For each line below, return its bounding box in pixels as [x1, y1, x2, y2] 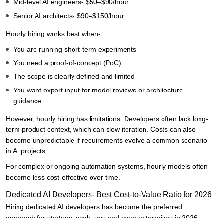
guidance [13, 97, 41, 105]
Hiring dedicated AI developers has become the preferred [6, 203, 182, 211]
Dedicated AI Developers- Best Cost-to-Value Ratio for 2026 [6, 190, 212, 199]
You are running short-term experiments [13, 45, 136, 54]
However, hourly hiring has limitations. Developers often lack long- [6, 115, 208, 123]
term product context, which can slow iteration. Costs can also [6, 126, 196, 134]
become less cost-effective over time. [6, 173, 120, 182]
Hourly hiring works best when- [6, 30, 101, 38]
